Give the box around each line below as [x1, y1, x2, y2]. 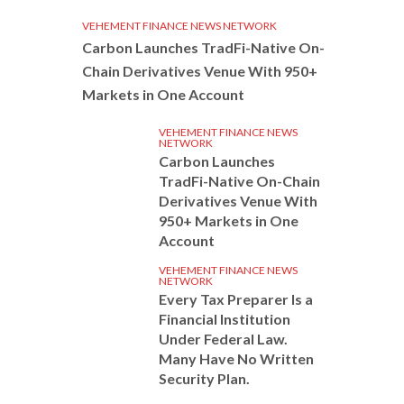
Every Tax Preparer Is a [159, 290, 313, 308]
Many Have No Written [159, 350, 314, 367]
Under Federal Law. [159, 330, 288, 347]
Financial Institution [159, 310, 290, 327]
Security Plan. [159, 370, 250, 387]
